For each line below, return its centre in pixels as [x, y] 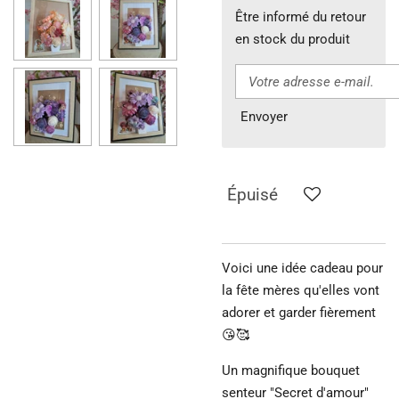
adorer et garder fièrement [299, 312]
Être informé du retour [301, 16]
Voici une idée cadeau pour [302, 268]
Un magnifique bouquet [291, 370]
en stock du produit [293, 39]
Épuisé [252, 195]
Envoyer [264, 116]
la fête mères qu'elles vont [301, 290]
